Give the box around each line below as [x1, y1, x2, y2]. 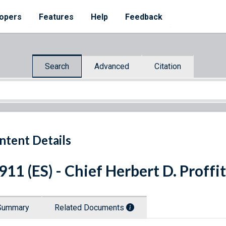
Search [45, 61, 69, 71]
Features [39, 12, 74, 22]
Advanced [94, 61, 129, 71]
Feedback [125, 12, 162, 22]
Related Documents [54, 203, 126, 213]
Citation [154, 61, 181, 71]
